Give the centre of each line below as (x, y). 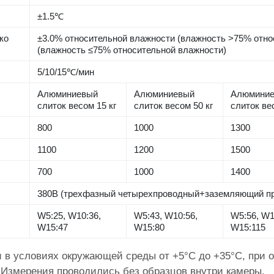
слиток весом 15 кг (77, 106)
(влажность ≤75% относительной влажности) (132, 50)
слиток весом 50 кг (174, 106)
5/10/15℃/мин (66, 72)
